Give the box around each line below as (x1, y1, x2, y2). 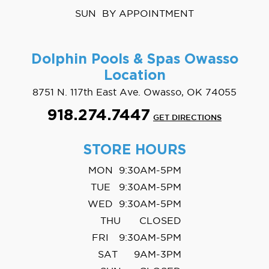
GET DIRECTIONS (153, 114, 222, 122)
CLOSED (139, 215, 181, 226)
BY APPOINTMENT (102, 8, 194, 19)
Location (103, 69, 166, 83)
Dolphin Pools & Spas (31, 53, 184, 67)
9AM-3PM (134, 249, 181, 260)
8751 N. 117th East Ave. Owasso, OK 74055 (32, 86, 237, 98)
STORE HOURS (83, 144, 186, 158)
